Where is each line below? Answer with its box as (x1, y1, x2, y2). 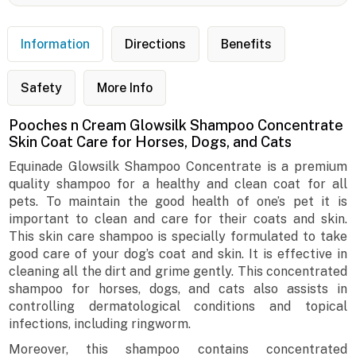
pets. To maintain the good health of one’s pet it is (9, 194, 347, 210)
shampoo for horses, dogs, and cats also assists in (9, 281, 347, 297)
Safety (20, 80, 62, 96)
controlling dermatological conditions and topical (9, 299, 347, 315)
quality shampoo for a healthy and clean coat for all (9, 176, 347, 192)
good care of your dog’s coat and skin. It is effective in (9, 246, 347, 262)
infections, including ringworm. (9, 316, 192, 332)
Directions (124, 37, 186, 52)
